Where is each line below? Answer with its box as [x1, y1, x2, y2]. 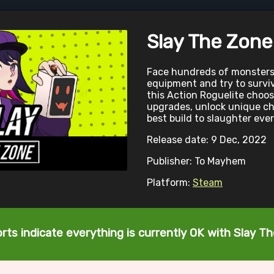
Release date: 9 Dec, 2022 [147, 134, 267, 146]
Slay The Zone [147, 30, 272, 53]
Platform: [147, 177, 193, 189]
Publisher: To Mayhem [147, 155, 246, 168]
